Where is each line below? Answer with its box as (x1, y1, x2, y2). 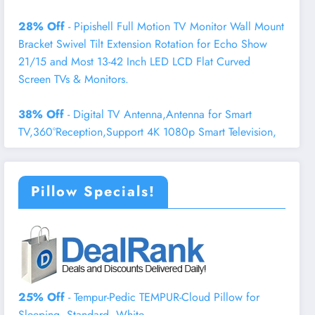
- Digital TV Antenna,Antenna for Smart (64, 105, 252, 122)
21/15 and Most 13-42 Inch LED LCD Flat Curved (18, 53, 251, 70)
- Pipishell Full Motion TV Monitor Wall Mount (65, 18, 285, 34)
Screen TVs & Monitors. (18, 70, 129, 87)
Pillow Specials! (31, 181, 156, 202)
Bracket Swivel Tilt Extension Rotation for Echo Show (18, 35, 268, 52)
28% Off (18, 18, 65, 34)
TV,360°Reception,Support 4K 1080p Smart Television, (18, 123, 277, 140)
